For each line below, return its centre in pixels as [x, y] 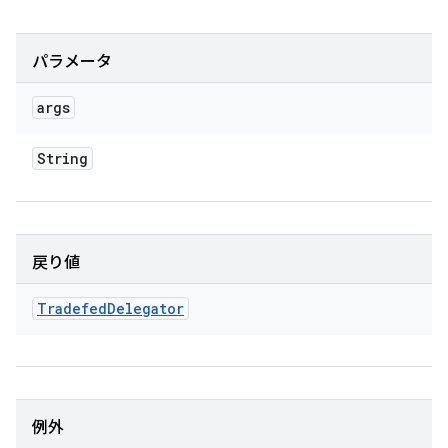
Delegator [145, 308]
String [62, 158]
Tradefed [72, 308]
